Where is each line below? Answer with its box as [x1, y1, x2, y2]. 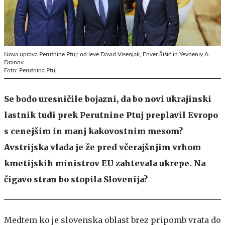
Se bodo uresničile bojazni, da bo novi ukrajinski [4, 93, 211, 104]
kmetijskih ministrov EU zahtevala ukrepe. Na [4, 158, 205, 168]
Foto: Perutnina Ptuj [4, 67, 57, 73]
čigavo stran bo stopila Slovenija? [4, 174, 148, 184]
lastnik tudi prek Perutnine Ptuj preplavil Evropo [4, 109, 218, 120]
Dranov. [4, 59, 25, 65]
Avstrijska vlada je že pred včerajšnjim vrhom [4, 142, 201, 152]
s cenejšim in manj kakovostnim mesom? [4, 126, 183, 136]
